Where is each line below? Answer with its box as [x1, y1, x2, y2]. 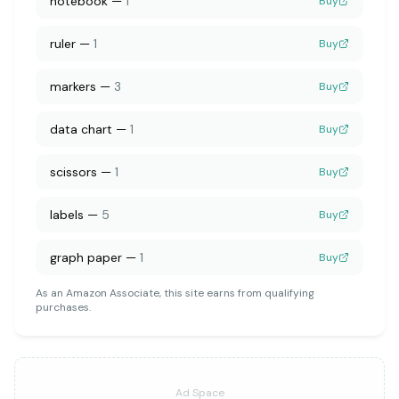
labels [50, 207, 84, 223]
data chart [50, 121, 112, 137]
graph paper [50, 249, 122, 265]
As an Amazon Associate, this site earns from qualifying [36, 286, 314, 300]
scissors [50, 164, 97, 180]
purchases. [36, 300, 91, 314]
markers [50, 78, 96, 94]
